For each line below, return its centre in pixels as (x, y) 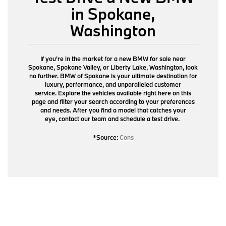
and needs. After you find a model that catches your (113, 110)
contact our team (82, 118)
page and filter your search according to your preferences (113, 101)
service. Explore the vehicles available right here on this (113, 93)
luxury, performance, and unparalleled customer (113, 84)
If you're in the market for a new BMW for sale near (113, 58)
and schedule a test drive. (144, 118)
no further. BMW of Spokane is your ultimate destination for (113, 75)
